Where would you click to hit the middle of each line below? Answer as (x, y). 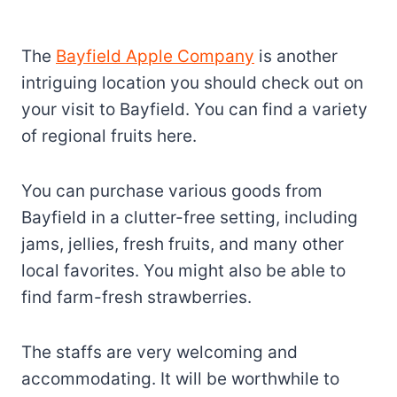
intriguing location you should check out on (192, 82)
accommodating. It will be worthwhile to (180, 378)
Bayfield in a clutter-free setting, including (190, 217)
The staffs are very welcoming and (160, 352)
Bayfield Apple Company (155, 56)
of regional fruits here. (109, 136)
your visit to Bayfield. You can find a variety (195, 109)
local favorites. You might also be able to (183, 270)
